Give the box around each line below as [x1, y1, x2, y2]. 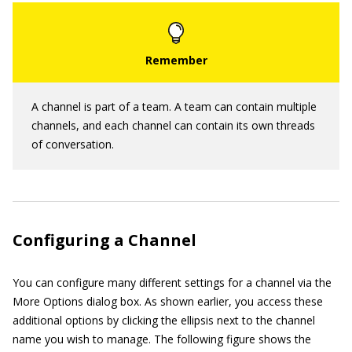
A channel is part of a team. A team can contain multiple [31, 99, 317, 115]
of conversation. [31, 137, 114, 152]
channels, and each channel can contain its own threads [31, 118, 315, 134]
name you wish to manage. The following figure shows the [13, 332, 311, 347]
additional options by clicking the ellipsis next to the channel [13, 313, 315, 328]
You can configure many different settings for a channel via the [13, 275, 332, 291]
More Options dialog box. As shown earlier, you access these [13, 294, 323, 310]
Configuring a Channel [13, 229, 196, 251]
